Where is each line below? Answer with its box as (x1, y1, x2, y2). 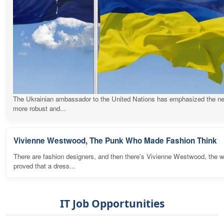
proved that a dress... (13, 160, 75, 170)
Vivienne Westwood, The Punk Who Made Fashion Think (13, 134, 217, 146)
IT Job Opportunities (59, 196, 164, 210)
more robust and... (13, 103, 66, 113)
